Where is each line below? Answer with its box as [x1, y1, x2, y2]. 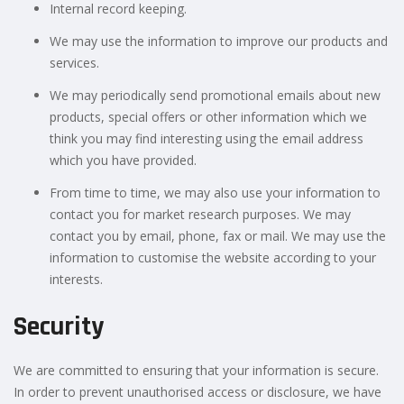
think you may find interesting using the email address [50, 129, 363, 147]
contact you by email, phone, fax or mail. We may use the [50, 226, 386, 244]
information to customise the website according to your [50, 248, 376, 266]
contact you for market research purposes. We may [50, 205, 351, 223]
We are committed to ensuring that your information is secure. [14, 361, 379, 379]
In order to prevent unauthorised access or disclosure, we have [14, 382, 381, 400]
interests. [50, 270, 103, 288]
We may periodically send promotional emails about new [50, 86, 381, 104]
